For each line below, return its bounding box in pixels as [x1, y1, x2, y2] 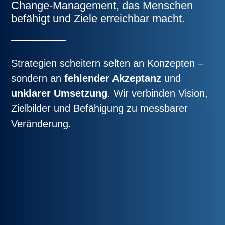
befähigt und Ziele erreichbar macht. [11, 12, 185, 25]
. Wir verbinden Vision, [107, 88, 208, 99]
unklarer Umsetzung [11, 88, 108, 99]
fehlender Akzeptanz [64, 73, 162, 84]
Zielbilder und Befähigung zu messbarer [11, 103, 188, 114]
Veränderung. [11, 118, 72, 129]
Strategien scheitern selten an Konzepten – [11, 58, 204, 69]
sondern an [11, 73, 65, 84]
